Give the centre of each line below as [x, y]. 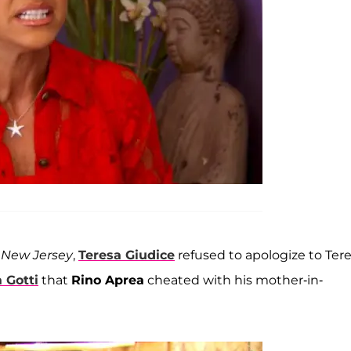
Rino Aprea [108, 280]
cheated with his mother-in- [233, 280]
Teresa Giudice [127, 255]
